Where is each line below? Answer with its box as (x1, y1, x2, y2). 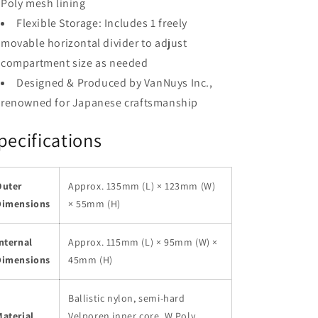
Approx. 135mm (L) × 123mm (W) (68, 179, 216, 192)
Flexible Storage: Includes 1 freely (16, 15, 188, 31)
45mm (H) (68, 253, 113, 266)
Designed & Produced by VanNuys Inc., (16, 75, 213, 90)
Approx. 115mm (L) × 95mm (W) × (68, 235, 219, 248)
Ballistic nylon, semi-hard (68, 291, 185, 305)
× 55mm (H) (68, 197, 121, 210)
